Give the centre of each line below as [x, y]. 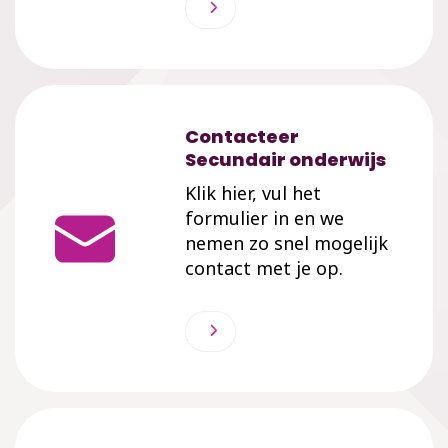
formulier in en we [264, 218]
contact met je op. [264, 268]
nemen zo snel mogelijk [286, 243]
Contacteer [242, 136]
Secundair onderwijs [285, 159]
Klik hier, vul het [253, 193]
